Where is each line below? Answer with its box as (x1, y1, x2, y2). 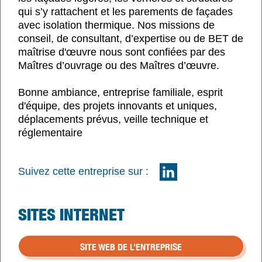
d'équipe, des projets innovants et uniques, (18, 100, 217, 112)
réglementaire (18, 127, 82, 139)
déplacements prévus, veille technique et (18, 113, 208, 126)
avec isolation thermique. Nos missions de (18, 19, 215, 31)
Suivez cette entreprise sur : (18, 165, 151, 177)
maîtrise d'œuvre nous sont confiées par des (18, 46, 225, 58)
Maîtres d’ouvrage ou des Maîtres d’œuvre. (18, 59, 219, 71)
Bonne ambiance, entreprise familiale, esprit (18, 87, 223, 99)
